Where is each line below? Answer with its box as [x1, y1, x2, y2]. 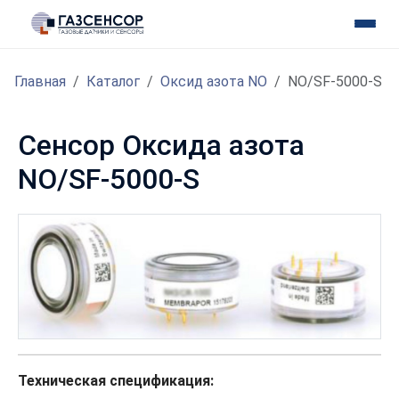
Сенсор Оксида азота [18, 128, 305, 163]
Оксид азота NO [160, 73, 267, 91]
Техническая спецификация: [18, 372, 214, 390]
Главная [14, 73, 66, 91]
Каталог [86, 73, 140, 91]
